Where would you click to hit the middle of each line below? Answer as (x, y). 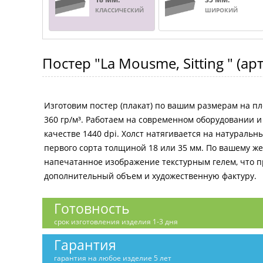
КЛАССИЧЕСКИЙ (119, 10)
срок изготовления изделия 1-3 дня (116, 222)
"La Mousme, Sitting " (164, 63)
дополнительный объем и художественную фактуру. (150, 176)
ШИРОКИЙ (221, 10)
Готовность (92, 208)
